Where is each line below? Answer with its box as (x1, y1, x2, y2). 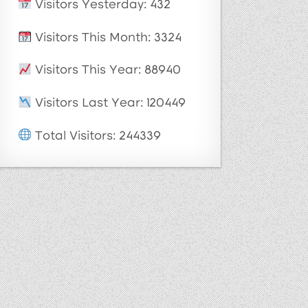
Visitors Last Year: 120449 (32, 94, 186, 113)
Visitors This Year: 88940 (32, 62, 181, 81)
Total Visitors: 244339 (32, 127, 162, 146)
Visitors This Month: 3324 (32, 29, 182, 48)
